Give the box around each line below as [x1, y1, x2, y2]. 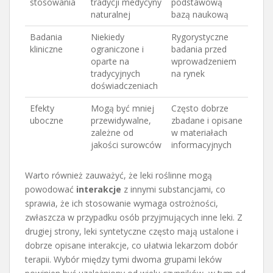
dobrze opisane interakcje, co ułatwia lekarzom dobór [25, 239, 238, 251]
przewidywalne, [91, 114, 151, 126]
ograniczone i [91, 43, 144, 55]
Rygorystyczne [171, 30, 229, 43]
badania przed [171, 43, 227, 55]
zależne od [91, 126, 133, 138]
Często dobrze [171, 102, 229, 114]
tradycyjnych [91, 67, 140, 79]
